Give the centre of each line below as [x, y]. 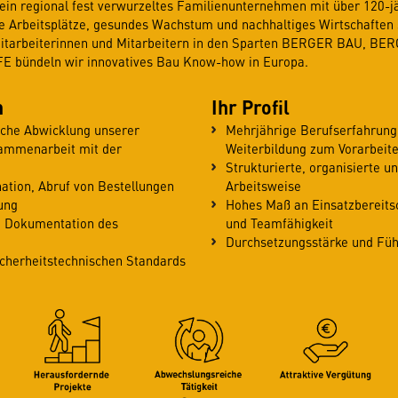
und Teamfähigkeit [280, 223]
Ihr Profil [251, 107]
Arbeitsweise [264, 186]
